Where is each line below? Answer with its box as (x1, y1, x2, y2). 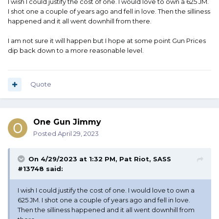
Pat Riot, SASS (119, 155, 171, 163)
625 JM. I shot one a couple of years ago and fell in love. (18, 196, 190, 204)
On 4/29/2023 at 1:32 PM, (28, 155, 119, 163)
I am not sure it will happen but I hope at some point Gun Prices (8, 37, 206, 45)
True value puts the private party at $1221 (18, 22, 144, 30)
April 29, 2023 (58, 130, 99, 138)
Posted (33, 130, 58, 138)
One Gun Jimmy (33, 117, 101, 127)
